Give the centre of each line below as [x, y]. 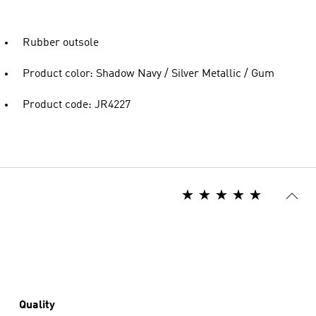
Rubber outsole [61, 43]
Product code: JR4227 [77, 105]
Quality [37, 305]
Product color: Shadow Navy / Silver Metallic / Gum [148, 74]
